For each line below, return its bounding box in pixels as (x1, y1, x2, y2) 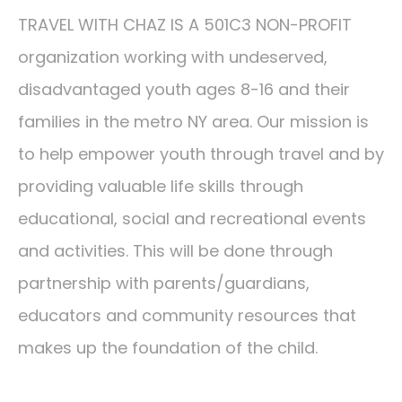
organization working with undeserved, (18, 45, 328, 68)
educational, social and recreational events (18, 206, 366, 230)
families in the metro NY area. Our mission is (18, 109, 369, 133)
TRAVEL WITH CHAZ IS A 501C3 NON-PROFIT (18, 13, 352, 36)
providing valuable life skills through (18, 174, 303, 197)
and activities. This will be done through (18, 239, 333, 262)
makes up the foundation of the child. (18, 336, 318, 359)
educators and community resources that (18, 303, 356, 327)
